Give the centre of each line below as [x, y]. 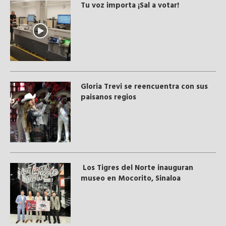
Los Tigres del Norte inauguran [137, 168]
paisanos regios [108, 97]
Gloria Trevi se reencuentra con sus [144, 87]
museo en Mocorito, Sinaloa [131, 178]
